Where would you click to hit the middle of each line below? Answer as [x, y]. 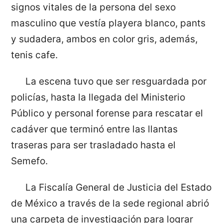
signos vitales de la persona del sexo [94, 7]
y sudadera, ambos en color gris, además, [105, 39]
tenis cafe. [35, 55]
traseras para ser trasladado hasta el [94, 145]
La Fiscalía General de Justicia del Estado [118, 187]
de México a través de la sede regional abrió [110, 203]
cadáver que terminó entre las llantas [95, 129]
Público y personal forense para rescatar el [107, 113]
